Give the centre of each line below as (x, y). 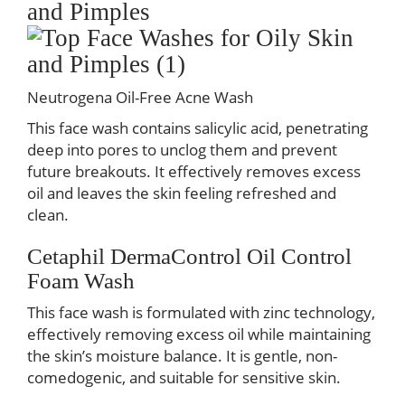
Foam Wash (81, 281)
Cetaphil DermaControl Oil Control (189, 256)
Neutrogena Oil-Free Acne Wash (140, 97)
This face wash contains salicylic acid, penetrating (198, 128)
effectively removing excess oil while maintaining (199, 334)
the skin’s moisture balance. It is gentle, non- (182, 356)
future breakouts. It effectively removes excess (194, 171)
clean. (48, 215)
